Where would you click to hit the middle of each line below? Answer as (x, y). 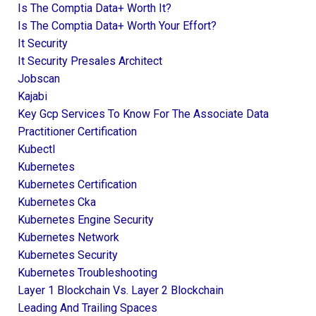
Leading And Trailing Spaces (87, 308)
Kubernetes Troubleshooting (87, 272)
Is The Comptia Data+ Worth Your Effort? (117, 25)
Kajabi (32, 96)
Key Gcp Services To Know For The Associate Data (143, 114)
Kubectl (36, 149)
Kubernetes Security (68, 255)
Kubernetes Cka (57, 202)
